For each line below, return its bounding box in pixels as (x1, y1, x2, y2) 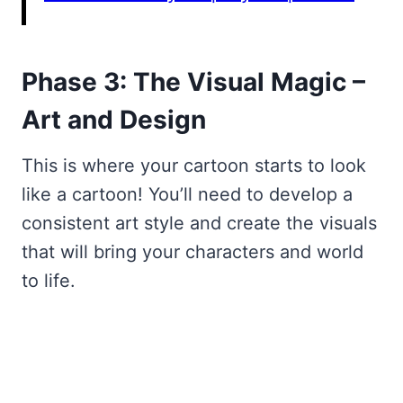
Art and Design (22, 103, 206, 135)
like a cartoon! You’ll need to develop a (22, 183, 353, 205)
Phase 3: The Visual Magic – (22, 66, 365, 97)
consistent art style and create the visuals (22, 211, 377, 234)
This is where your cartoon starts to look (22, 154, 366, 176)
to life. (22, 269, 76, 291)
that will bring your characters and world (22, 240, 363, 263)
